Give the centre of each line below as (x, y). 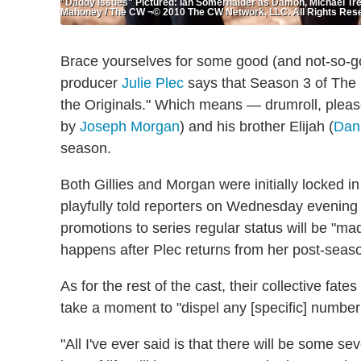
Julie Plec (153, 83)
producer (91, 83)
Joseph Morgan (130, 126)
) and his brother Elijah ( (257, 126)
